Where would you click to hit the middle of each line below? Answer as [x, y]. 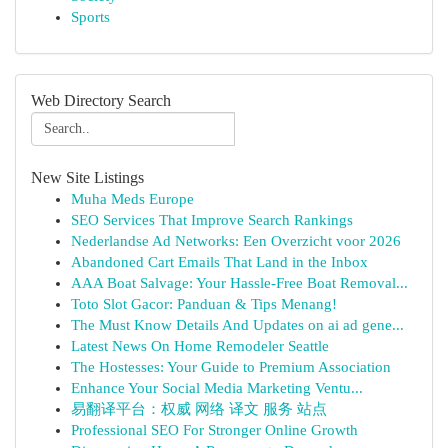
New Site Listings [87, 177]
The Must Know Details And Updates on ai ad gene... [237, 325]
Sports [90, 17]
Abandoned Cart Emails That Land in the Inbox [219, 262]
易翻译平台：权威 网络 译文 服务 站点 [199, 409]
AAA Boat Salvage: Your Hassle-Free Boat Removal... [239, 283]
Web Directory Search [101, 100]
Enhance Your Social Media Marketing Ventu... [217, 388]
